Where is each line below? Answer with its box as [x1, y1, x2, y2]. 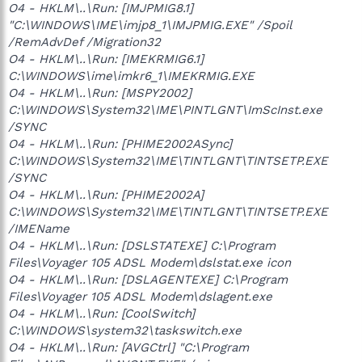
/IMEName [8, 221, 69, 236]
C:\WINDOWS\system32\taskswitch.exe [8, 323, 242, 338]
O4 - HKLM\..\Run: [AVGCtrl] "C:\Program [8, 340, 249, 355]
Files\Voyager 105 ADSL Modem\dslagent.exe [8, 289, 272, 304]
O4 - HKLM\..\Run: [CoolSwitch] [8, 306, 195, 321]
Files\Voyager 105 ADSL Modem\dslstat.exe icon [8, 255, 291, 270]
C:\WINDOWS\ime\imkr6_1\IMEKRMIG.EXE [8, 69, 255, 83]
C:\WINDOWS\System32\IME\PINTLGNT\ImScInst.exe [8, 103, 322, 117]
